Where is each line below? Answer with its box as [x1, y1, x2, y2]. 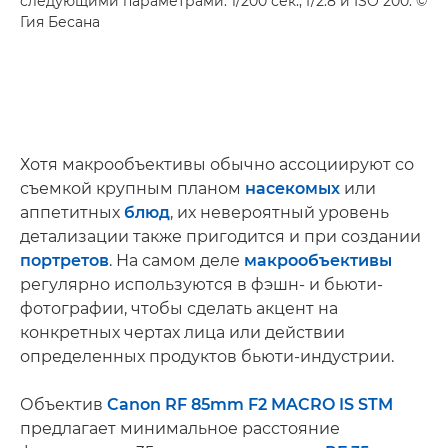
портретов [20, 251, 109, 270]
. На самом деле [109, 251, 244, 270]
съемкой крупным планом [20, 179, 245, 198]
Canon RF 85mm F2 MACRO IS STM [107, 395, 393, 414]
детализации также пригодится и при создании [20, 227, 421, 246]
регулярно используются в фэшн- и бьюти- [20, 275, 383, 294]
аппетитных [20, 203, 124, 222]
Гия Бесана [20, 13, 100, 31]
